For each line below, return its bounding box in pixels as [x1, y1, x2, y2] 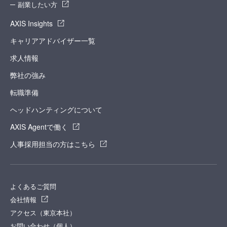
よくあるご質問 [10, 181, 56, 191]
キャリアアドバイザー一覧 [10, 35, 95, 46]
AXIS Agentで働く [10, 121, 68, 132]
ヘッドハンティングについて [10, 104, 102, 115]
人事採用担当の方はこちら [10, 138, 95, 149]
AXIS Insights [10, 18, 53, 28]
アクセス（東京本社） [10, 207, 76, 217]
